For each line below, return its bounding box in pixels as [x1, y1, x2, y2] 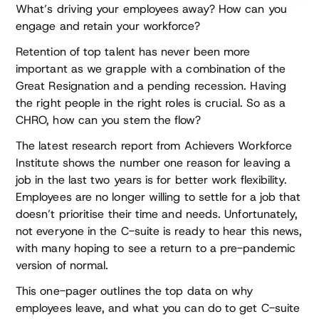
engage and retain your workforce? [16, 19, 200, 33]
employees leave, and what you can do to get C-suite [16, 300, 300, 315]
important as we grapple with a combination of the [16, 61, 286, 76]
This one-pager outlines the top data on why [16, 283, 253, 298]
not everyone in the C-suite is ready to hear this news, [16, 224, 303, 239]
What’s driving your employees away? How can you [16, 1, 287, 16]
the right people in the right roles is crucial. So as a [16, 95, 286, 110]
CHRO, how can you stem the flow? [16, 113, 202, 127]
